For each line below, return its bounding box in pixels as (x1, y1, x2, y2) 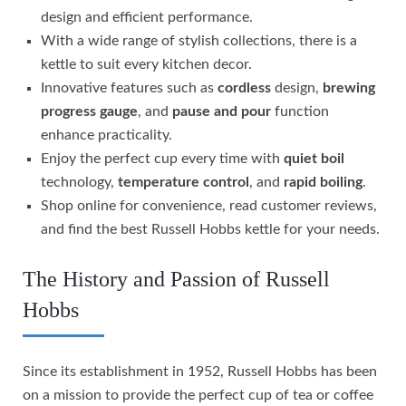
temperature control (118, 175, 249, 190)
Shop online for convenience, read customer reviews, (41, 198, 377, 214)
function (271, 104, 329, 120)
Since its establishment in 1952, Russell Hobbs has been (23, 364, 377, 380)
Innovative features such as (41, 81, 217, 96)
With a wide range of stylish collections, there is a (41, 34, 357, 49)
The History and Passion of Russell (23, 267, 330, 292)
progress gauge (41, 104, 138, 120)
